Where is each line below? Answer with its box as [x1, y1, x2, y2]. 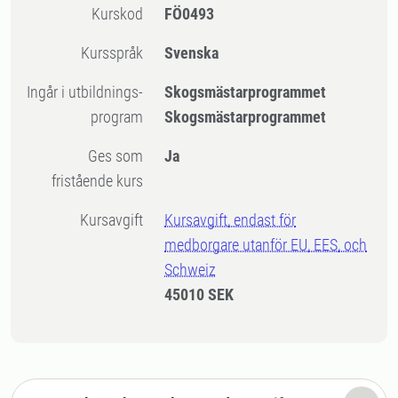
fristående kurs [52, 171, 144, 190]
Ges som [88, 147, 99, 165]
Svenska [164, 44, 219, 62]
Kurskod [100, 4, 144, 23]
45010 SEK [164, 285, 235, 304]
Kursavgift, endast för [164, 211, 297, 229]
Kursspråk [90, 44, 144, 62]
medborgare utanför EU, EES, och [164, 235, 368, 254]
